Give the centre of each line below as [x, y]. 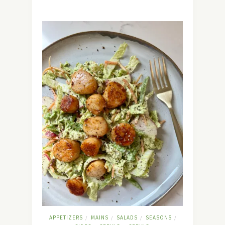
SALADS [127, 218]
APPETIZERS [66, 218]
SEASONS [158, 218]
